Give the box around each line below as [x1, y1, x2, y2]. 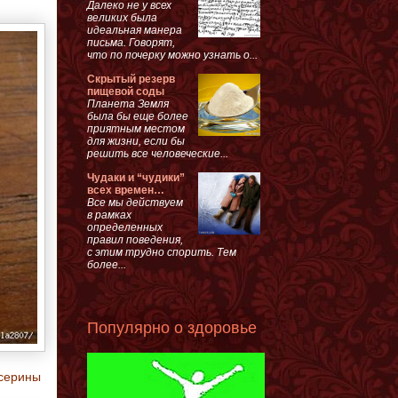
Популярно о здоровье [87, 318, 257, 337]
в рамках [87, 208, 131, 221]
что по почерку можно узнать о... [87, 48, 258, 61]
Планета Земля [87, 97, 169, 110]
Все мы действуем [87, 195, 183, 209]
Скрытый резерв [87, 72, 175, 85]
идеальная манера [87, 23, 182, 36]
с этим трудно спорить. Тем [87, 245, 236, 259]
